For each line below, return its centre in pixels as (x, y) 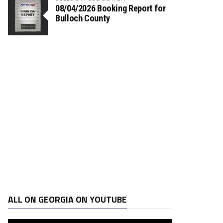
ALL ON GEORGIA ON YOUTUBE (67, 200)
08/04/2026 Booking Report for (111, 8)
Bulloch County (83, 18)
